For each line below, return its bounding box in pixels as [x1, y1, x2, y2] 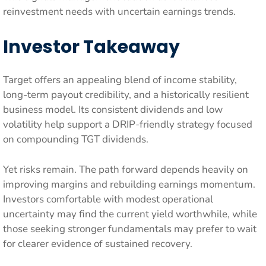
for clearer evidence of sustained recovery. [3, 236, 192, 251]
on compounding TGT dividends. [3, 132, 148, 146]
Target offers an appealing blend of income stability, [3, 73, 237, 87]
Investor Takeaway [3, 34, 180, 59]
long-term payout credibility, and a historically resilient [3, 88, 249, 102]
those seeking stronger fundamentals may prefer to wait [3, 221, 256, 236]
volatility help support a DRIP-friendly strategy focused [3, 118, 252, 131]
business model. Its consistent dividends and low [3, 103, 223, 116]
